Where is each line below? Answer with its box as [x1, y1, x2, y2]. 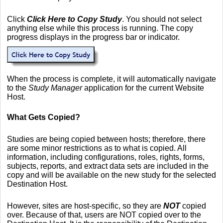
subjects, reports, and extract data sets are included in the [7, 161, 209, 170]
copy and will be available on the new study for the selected [7, 170, 216, 179]
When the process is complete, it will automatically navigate [7, 74, 216, 83]
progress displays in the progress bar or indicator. [7, 32, 182, 41]
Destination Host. [7, 179, 70, 188]
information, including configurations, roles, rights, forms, [7, 152, 205, 161]
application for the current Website [82, 83, 204, 92]
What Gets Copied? [7, 112, 80, 121]
